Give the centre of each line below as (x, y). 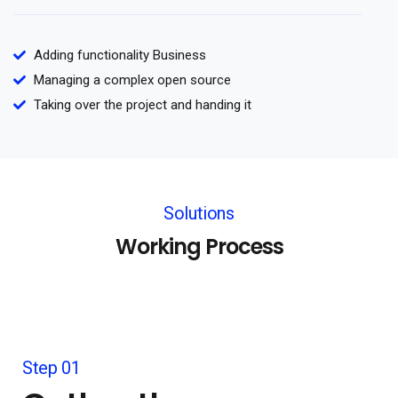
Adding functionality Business (119, 55)
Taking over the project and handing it (142, 104)
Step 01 (52, 367)
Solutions (199, 213)
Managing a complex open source (132, 80)
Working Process (199, 246)
